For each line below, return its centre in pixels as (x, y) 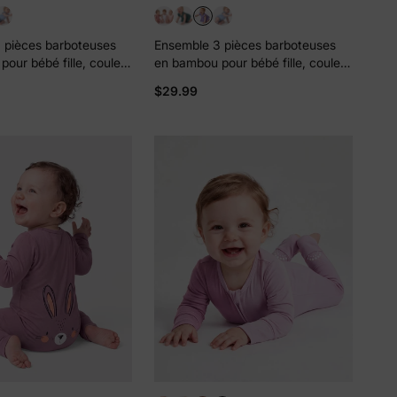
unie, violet (186, 80)
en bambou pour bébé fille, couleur (253, 62)
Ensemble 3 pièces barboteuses (245, 44)
